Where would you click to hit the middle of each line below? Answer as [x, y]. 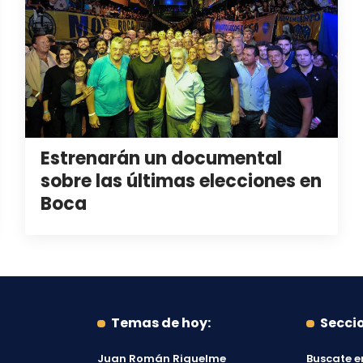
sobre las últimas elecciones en [181, 181]
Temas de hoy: [160, 323]
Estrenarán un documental [161, 158]
